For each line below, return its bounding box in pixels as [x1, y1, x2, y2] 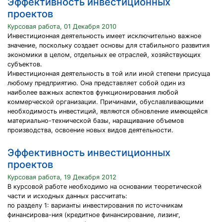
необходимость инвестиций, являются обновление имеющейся [7, 108, 208, 115]
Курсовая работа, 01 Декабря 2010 [7, 23, 116, 30]
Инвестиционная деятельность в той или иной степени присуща [7, 70, 210, 77]
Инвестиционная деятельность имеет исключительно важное [7, 32, 201, 40]
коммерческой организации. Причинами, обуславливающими [7, 98, 204, 106]
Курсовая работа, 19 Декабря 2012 [7, 173, 116, 181]
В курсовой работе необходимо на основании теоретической [7, 183, 202, 190]
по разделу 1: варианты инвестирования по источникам [7, 202, 183, 209]
